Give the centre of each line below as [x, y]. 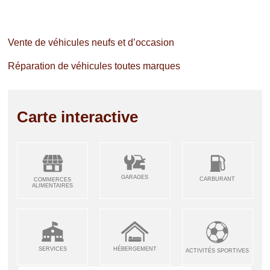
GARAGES [135, 177]
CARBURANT [218, 179]
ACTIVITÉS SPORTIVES [218, 251]
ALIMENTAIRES [53, 186]
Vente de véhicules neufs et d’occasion [91, 43]
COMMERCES [53, 180]
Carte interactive [78, 117]
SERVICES [52, 249]
